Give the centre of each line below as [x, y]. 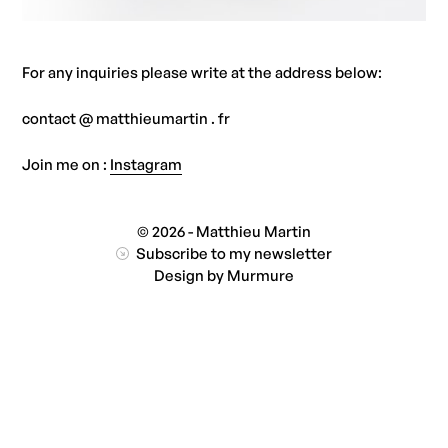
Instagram [146, 164]
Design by [190, 275]
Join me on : [66, 164]
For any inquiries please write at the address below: [202, 72]
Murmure [260, 275]
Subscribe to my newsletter [232, 253]
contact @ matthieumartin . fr [126, 118]
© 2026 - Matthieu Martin [223, 231]
